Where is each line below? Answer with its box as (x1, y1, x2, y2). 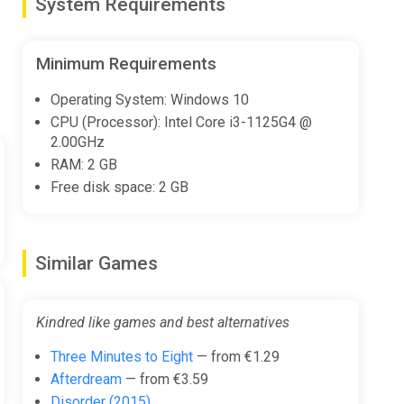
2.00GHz (50, 133, 105, 151)
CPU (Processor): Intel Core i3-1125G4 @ (50, 114, 312, 132)
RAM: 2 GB (50, 156, 117, 174)
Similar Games (34, 252, 158, 275)
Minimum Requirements (35, 53, 216, 74)
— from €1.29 (192, 348, 280, 366)
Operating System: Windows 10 (50, 91, 249, 109)
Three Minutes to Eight (50, 348, 193, 366)
